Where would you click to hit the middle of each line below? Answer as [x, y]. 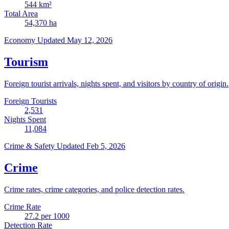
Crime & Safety [30, 146]
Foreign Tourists [30, 101]
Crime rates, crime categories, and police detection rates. [94, 189]
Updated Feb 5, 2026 [91, 146]
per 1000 [54, 216]
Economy [21, 40]
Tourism [26, 62]
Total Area [21, 13]
